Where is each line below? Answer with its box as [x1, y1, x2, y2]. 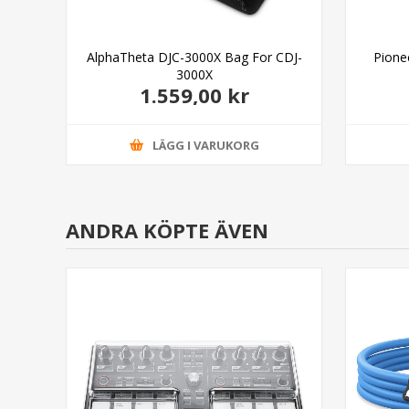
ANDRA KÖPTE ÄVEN [66, 216, 268, 244]
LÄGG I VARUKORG [152, 136, 259, 153]
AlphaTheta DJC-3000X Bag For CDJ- [86, 48, 302, 66]
